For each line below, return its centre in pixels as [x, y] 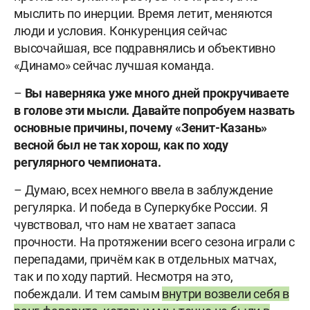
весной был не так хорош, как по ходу [121, 145]
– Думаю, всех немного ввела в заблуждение [144, 190]
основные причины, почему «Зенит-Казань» [141, 128]
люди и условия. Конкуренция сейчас [121, 31]
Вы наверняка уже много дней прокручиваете [157, 93]
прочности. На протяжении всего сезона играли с [154, 242]
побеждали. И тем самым [88, 294]
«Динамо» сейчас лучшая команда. [114, 66]
